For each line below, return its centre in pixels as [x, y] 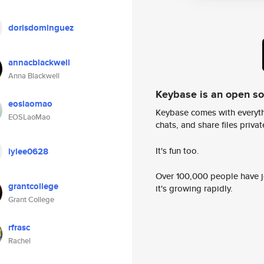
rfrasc [19, 227]
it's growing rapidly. [194, 189]
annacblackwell [39, 62]
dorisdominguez [41, 28]
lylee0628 [28, 151]
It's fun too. [177, 150]
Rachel [19, 241]
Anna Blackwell [34, 76]
